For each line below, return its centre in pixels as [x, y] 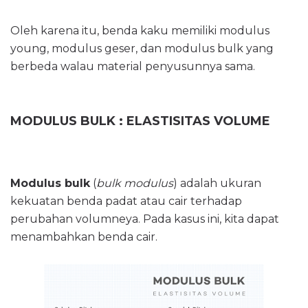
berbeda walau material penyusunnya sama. [133, 67]
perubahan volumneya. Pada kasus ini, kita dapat [145, 219]
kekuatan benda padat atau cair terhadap [126, 201]
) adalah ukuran [217, 183]
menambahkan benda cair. [84, 236]
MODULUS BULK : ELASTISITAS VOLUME [140, 121]
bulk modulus [135, 183]
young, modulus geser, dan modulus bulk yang [142, 49]
